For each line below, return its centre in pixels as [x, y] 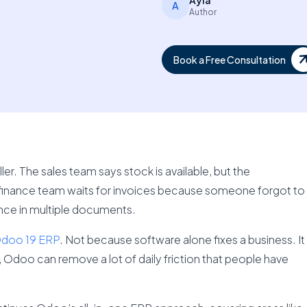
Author [202, 12]
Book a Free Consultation [229, 60]
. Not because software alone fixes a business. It [182, 240]
